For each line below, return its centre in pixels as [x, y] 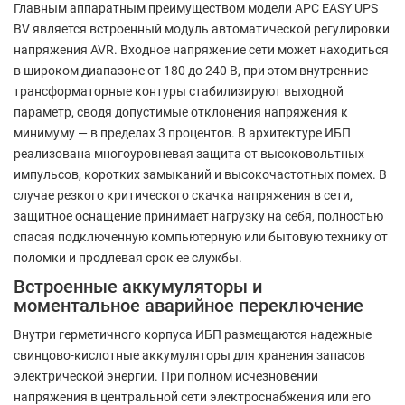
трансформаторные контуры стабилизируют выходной [179, 91]
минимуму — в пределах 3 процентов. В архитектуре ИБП [182, 132]
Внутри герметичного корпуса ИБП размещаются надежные [193, 334]
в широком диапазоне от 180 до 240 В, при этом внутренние [191, 70]
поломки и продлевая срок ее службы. [128, 257]
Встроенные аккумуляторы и [138, 287]
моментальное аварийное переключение [188, 306]
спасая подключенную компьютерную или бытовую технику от [201, 236]
